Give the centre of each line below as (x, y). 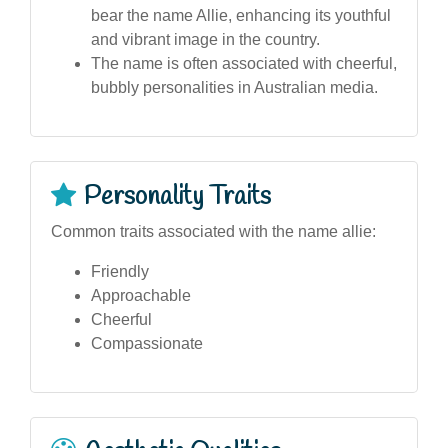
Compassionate (147, 343)
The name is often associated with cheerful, (244, 63)
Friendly (120, 271)
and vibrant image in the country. (205, 39)
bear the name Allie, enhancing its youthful (241, 15)
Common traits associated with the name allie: (213, 231)
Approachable (141, 295)
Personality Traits (177, 196)
